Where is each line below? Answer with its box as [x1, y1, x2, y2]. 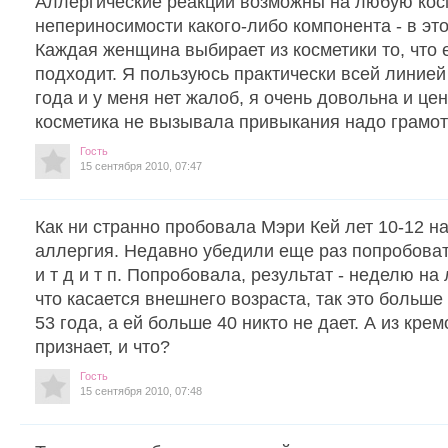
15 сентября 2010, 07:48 [80, 384, 202, 397]
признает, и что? [35, 336, 170, 357]
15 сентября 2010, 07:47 [80, 159, 202, 172]
